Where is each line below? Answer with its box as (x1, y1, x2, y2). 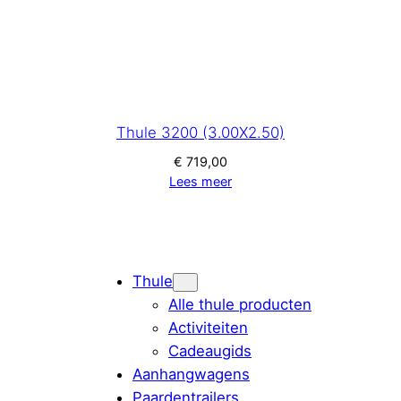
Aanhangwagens (132, 364, 250, 383)
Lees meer (169, 174, 232, 190)
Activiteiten (168, 318, 248, 337)
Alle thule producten (168, 294, 311, 313)
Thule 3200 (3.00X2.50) (116, 124, 285, 142)
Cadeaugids (168, 341, 252, 360)
